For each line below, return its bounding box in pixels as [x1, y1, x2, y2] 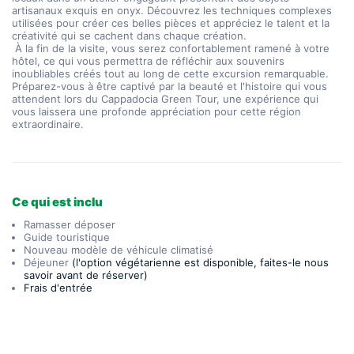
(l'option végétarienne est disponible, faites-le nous [72, 256, 329, 269]
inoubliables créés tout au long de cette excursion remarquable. [12, 67, 329, 80]
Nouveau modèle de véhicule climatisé [24, 243, 213, 256]
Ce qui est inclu [12, 194, 103, 209]
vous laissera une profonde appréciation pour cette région [12, 105, 301, 118]
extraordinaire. [12, 118, 84, 130]
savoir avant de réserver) [24, 269, 148, 281]
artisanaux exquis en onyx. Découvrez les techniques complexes [12, 4, 332, 17]
